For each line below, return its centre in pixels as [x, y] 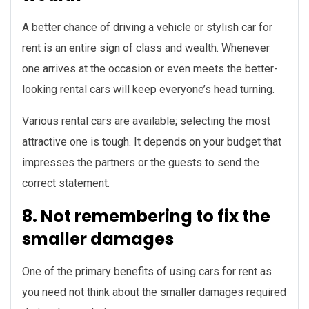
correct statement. [66, 183]
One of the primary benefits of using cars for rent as [147, 272]
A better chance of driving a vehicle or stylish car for [147, 28]
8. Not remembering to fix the [146, 217]
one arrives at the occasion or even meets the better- [150, 69]
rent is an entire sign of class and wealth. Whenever [146, 48]
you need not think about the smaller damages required [154, 292]
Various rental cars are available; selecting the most [146, 121]
